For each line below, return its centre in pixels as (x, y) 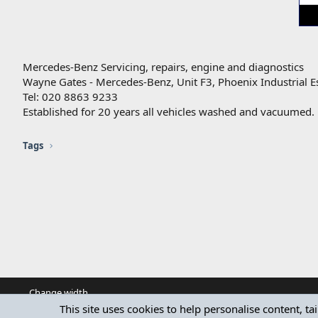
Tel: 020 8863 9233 (70, 97)
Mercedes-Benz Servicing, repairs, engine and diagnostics (163, 67)
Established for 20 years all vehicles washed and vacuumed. (169, 112)
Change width (59, 292)
